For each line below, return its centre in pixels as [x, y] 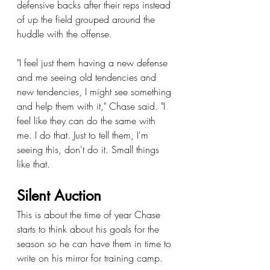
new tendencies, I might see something [96, 92]
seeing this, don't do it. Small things [89, 149]
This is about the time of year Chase [90, 215]
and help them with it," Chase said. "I [93, 106]
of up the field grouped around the [87, 19]
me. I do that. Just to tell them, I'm [84, 135]
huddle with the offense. [64, 34]
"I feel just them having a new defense [94, 63]
